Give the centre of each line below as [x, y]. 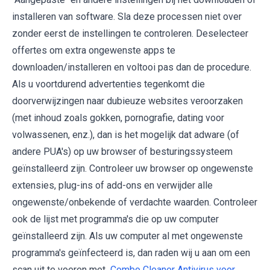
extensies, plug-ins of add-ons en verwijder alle [112, 185]
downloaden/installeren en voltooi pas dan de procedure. [132, 67]
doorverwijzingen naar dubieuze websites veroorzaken [127, 101]
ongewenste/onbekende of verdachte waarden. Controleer [135, 202]
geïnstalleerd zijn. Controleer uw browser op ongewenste [133, 168]
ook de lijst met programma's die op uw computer [115, 219]
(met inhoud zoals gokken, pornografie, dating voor [118, 118]
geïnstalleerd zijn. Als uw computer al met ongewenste [127, 236]
